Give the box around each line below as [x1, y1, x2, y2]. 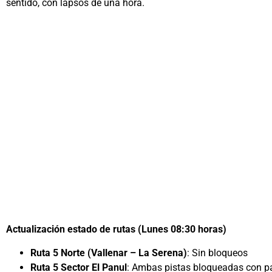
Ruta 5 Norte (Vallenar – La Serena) [30, 246, 187, 259]
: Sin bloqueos [187, 246, 248, 259]
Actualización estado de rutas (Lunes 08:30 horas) [6, 223, 226, 236]
